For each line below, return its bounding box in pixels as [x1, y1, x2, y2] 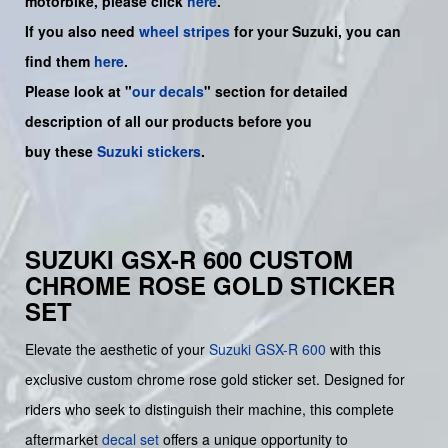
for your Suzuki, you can [230, 21, 401, 42]
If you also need [25, 21, 139, 42]
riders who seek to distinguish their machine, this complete [25, 399, 394, 420]
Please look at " [25, 81, 132, 102]
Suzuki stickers [97, 141, 201, 162]
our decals [132, 81, 204, 102]
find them [25, 51, 94, 72]
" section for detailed [204, 81, 348, 102]
